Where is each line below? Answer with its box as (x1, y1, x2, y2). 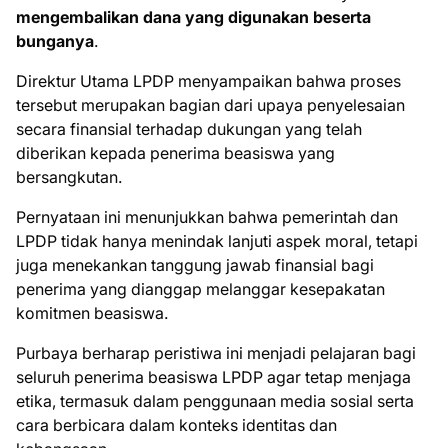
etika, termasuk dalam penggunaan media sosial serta (16, 390, 414, 411)
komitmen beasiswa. (16, 302, 168, 323)
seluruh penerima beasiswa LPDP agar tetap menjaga (16, 366, 411, 387)
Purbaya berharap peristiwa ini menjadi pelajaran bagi (16, 342, 416, 363)
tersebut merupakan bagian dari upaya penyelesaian (16, 94, 405, 115)
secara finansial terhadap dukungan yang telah (16, 118, 362, 139)
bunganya (16, 30, 94, 51)
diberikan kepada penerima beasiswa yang (16, 142, 335, 163)
